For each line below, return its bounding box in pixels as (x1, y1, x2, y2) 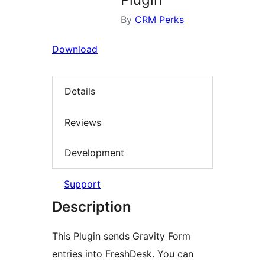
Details (64, 85, 95, 98)
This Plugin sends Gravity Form (52, 230, 190, 242)
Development (64, 147, 124, 159)
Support (64, 177, 101, 190)
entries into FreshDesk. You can (52, 247, 193, 260)
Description (52, 198, 131, 215)
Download (52, 43, 98, 55)
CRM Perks (135, 14, 184, 25)
